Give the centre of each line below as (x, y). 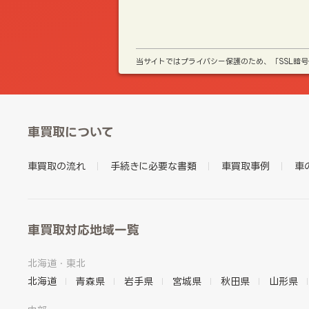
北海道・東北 (57, 263)
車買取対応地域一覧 (84, 230)
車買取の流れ (57, 166)
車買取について (71, 132)
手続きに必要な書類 (154, 166)
